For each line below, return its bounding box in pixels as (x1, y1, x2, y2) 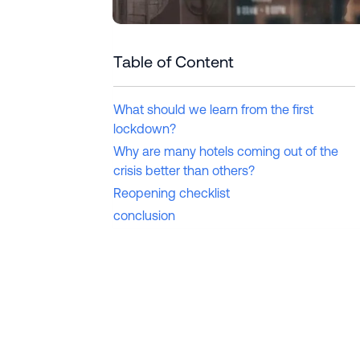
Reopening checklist (113, 186, 230, 201)
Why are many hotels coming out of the (113, 144, 338, 159)
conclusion (113, 208, 175, 223)
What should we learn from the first (113, 102, 313, 117)
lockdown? (113, 121, 176, 137)
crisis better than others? (113, 163, 255, 178)
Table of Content (113, 52, 234, 72)
